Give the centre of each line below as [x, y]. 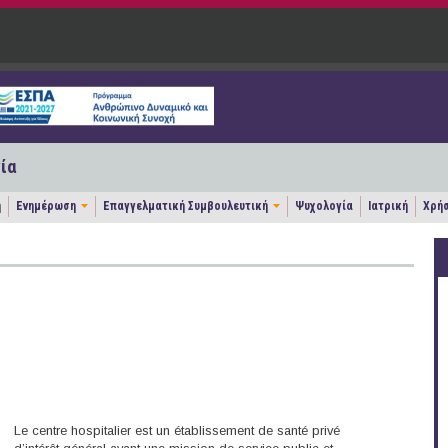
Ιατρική [388, 206]
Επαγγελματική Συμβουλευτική [185, 206]
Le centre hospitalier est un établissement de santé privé [177, 431]
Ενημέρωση [46, 206]
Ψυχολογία [324, 206]
